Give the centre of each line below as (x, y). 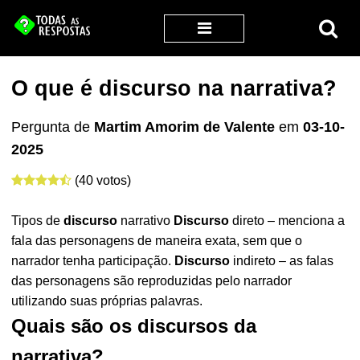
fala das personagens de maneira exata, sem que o (157, 241)
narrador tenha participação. (93, 261)
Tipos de (38, 221)
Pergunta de (53, 127)
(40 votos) (103, 180)
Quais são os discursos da (134, 326)
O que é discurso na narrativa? (174, 88)
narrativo (146, 221)
